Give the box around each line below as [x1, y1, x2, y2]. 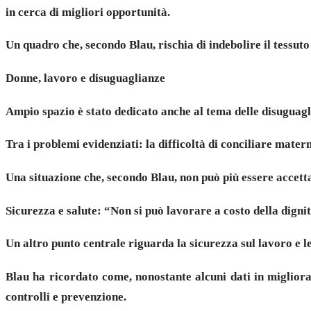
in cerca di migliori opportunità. [6, 5, 170, 19]
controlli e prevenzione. [6, 290, 126, 304]
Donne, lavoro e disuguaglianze [6, 72, 165, 85]
